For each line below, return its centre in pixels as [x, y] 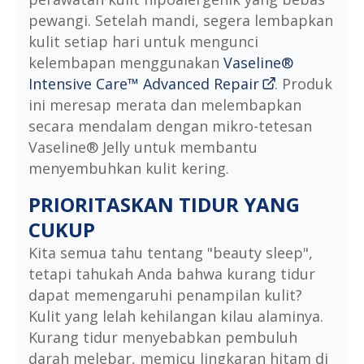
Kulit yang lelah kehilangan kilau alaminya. [176, 316]
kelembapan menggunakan [126, 63]
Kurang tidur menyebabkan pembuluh [163, 338]
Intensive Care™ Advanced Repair [144, 84]
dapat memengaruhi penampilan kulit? [165, 295]
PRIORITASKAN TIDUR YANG [164, 205]
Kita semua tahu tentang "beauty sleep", [171, 253]
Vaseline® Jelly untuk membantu [143, 147]
